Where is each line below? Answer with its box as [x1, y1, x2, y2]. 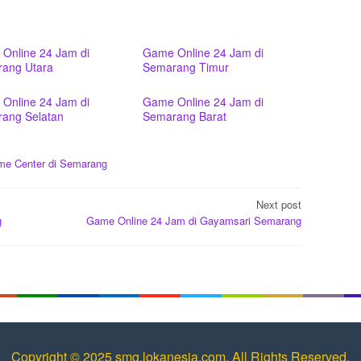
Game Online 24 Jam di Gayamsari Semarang [86, 212, 301, 228]
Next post [256, 196, 301, 212]
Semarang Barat [143, 108, 227, 124]
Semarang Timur [143, 59, 230, 75]
